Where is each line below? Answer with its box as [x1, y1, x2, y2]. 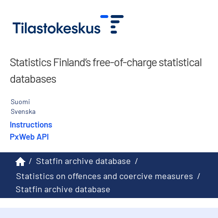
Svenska [11, 107, 36, 115]
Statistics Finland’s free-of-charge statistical [10, 54, 201, 69]
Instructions [10, 119, 52, 129]
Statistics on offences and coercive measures [16, 170, 193, 181]
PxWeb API [10, 131, 49, 141]
